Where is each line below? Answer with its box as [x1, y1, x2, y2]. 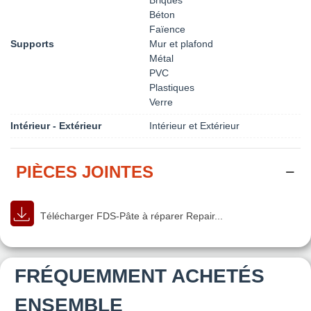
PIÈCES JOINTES [16, 162, 153, 181]
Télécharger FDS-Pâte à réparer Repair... [37, 210, 223, 221]
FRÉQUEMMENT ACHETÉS [15, 264, 264, 287]
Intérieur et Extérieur [149, 119, 239, 131]
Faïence [149, 23, 185, 35]
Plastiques [149, 81, 194, 93]
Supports [10, 37, 54, 49]
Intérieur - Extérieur [10, 119, 101, 131]
